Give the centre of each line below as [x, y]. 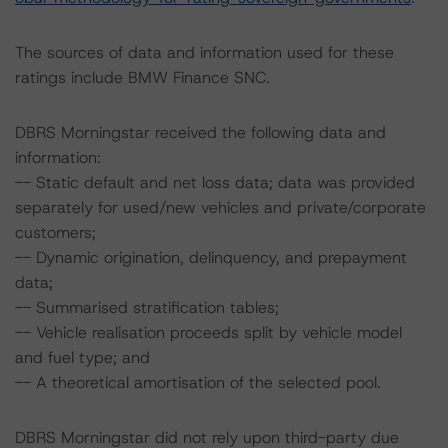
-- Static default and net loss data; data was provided [215, 182]
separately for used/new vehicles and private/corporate [220, 207]
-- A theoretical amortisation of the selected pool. [198, 382]
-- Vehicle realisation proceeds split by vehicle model [208, 332]
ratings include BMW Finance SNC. [142, 77]
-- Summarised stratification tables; [147, 307]
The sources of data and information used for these [204, 52]
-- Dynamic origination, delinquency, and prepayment [211, 257]
